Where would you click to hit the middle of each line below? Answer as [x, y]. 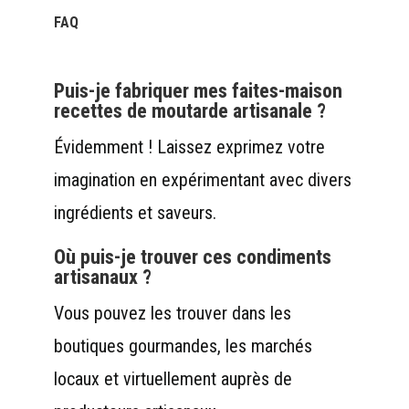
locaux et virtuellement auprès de [173, 378]
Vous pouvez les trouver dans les [172, 313]
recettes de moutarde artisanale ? [189, 110]
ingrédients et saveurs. [135, 212]
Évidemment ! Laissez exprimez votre [189, 147]
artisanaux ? [102, 277]
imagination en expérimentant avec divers [202, 179]
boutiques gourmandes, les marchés [183, 346]
